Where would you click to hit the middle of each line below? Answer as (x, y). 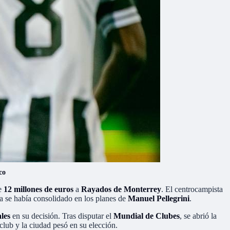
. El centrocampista (192, 189)
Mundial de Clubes (147, 216)
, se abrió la (198, 216)
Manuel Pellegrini (159, 198)
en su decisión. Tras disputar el (62, 216)
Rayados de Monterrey (121, 189)
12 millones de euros (39, 189)
